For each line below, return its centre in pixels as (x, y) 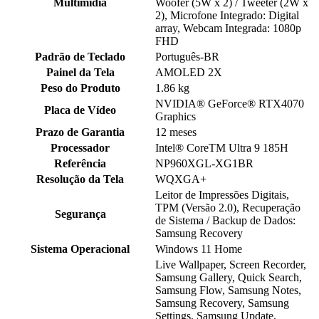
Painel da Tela (80, 73)
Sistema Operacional (80, 249)
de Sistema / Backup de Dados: (225, 221)
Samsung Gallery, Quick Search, (229, 278)
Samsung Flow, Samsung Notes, (228, 291)
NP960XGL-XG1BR (204, 164)
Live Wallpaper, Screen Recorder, (231, 265)
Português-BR (187, 57)
